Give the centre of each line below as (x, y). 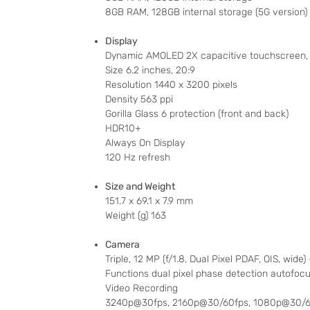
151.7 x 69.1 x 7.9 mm (149, 201)
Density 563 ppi (139, 100)
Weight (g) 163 (136, 216)
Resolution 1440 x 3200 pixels (171, 85)
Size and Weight (140, 187)
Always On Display (145, 143)
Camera (122, 245)
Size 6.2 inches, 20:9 (150, 71)
